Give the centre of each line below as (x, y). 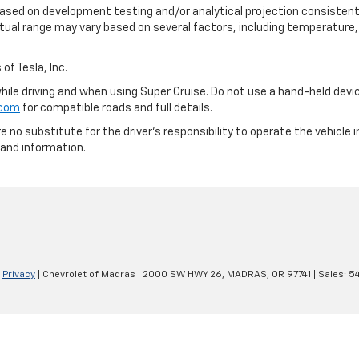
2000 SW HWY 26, (182, 274)
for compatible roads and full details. (116, 108)
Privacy (19, 274)
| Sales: (330, 274)
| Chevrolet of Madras (85, 274)
